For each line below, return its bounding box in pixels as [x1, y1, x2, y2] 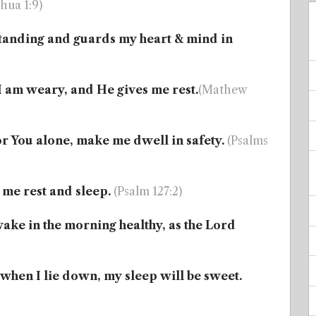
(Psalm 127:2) [114, 184, 182, 198]
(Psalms [227, 133, 268, 147]
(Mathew [198, 83, 247, 97]
